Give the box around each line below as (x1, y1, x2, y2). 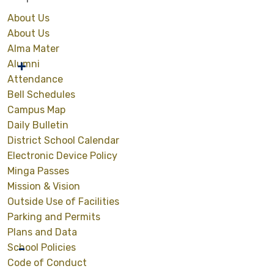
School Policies (7, 242, 76, 253)
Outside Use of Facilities (7, 196, 119, 207)
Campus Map (7, 104, 65, 116)
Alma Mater (7, 43, 59, 54)
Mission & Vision (7, 180, 80, 192)
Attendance (7, 73, 63, 85)
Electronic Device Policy (7, 150, 117, 161)
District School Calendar (7, 135, 119, 146)
